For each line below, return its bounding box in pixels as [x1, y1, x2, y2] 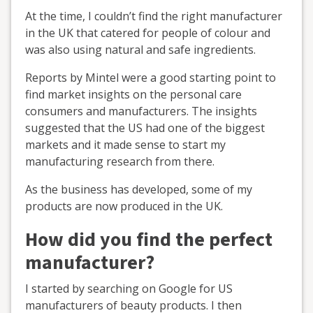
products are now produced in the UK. [25, 198, 223, 214]
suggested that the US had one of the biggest [25, 119, 265, 136]
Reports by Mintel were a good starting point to [25, 69, 276, 85]
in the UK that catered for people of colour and [25, 24, 270, 41]
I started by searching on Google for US [25, 280, 233, 296]
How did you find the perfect [25, 225, 272, 254]
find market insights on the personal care [25, 86, 242, 102]
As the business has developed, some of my [25, 181, 252, 197]
